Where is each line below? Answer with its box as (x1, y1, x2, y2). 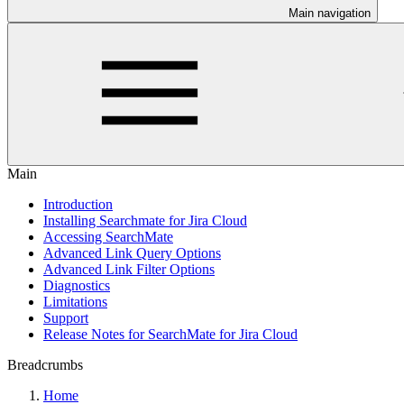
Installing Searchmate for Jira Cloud (43, 213, 247, 228)
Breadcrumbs (7, 357, 83, 372)
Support (43, 310, 88, 326)
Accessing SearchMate (43, 229, 173, 244)
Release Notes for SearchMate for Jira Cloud (43, 326, 298, 342)
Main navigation (289, 6, 371, 20)
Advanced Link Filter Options (43, 262, 215, 277)
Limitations (43, 294, 107, 309)
